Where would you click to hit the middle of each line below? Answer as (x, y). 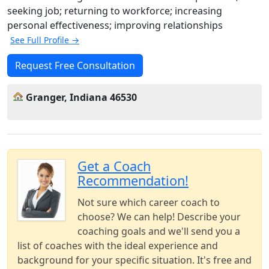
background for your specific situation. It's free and (134, 260)
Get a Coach (114, 166)
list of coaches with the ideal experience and (118, 246)
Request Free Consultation (75, 65)
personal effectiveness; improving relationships (115, 25)
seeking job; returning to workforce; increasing (115, 11)
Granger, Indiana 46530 (81, 97)
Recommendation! (133, 180)
